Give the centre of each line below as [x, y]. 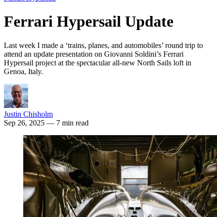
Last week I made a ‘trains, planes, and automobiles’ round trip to [103, 45]
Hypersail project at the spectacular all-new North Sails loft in [98, 62]
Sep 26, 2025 [25, 123]
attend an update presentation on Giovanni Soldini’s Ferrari [94, 54]
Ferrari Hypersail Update [89, 22]
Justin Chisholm [28, 114]
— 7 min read [68, 123]
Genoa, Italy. [23, 71]
